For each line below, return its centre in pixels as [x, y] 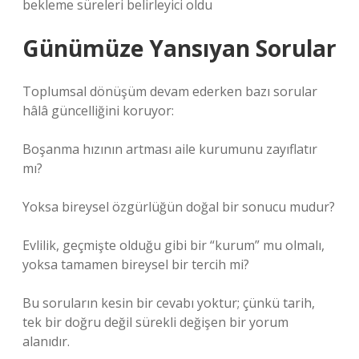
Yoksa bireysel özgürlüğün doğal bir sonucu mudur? [179, 207]
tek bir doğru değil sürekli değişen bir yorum [155, 322]
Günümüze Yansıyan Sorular [179, 48]
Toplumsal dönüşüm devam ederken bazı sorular [170, 91]
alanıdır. [46, 341]
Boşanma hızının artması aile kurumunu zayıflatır [170, 149]
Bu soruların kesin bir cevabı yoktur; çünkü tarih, [169, 303]
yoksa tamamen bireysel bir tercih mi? [136, 264]
